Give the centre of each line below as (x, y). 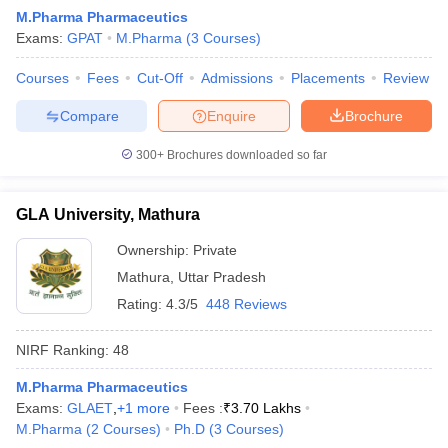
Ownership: (155, 250)
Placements (328, 78)
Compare (89, 115)
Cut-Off (160, 78)
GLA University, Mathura (108, 214)
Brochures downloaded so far (245, 155)
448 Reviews (246, 304)
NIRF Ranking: (62, 349)
